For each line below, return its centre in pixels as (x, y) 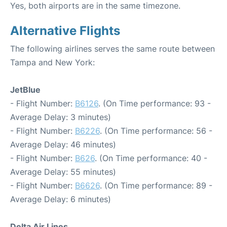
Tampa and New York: (52, 62)
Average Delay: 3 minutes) (61, 117)
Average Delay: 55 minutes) (63, 172)
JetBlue (25, 90)
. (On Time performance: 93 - (155, 103)
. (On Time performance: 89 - (156, 185)
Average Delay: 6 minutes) (61, 199)
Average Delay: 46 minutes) (63, 144)
